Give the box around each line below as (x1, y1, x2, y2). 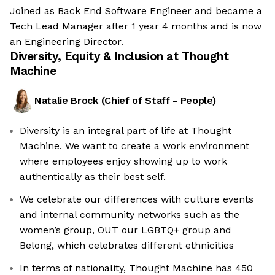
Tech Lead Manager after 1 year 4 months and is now (10, 20, 261, 33)
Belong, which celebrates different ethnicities (20, 239, 234, 252)
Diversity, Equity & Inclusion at (10, 49, 182, 64)
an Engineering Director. (10, 36, 123, 48)
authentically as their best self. (20, 171, 166, 183)
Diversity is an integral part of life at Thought (20, 125, 231, 137)
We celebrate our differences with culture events (20, 193, 254, 206)
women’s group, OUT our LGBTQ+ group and (20, 224, 231, 236)
